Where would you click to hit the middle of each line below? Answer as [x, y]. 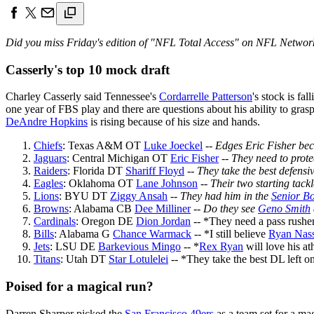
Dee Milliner [163, 209]
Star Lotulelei [138, 259]
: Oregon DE [106, 221]
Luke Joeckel [173, 146]
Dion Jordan [163, 221]
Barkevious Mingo [139, 247]
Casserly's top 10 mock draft [88, 69]
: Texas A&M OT [103, 146]
